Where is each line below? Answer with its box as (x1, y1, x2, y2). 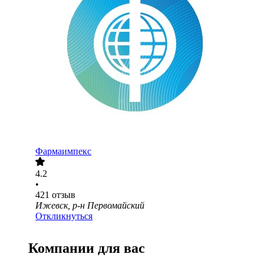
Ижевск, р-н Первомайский (35, 200, 144, 211)
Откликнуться (35, 211, 93, 222)
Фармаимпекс (35, 146, 91, 157)
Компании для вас (28, 240, 145, 256)
